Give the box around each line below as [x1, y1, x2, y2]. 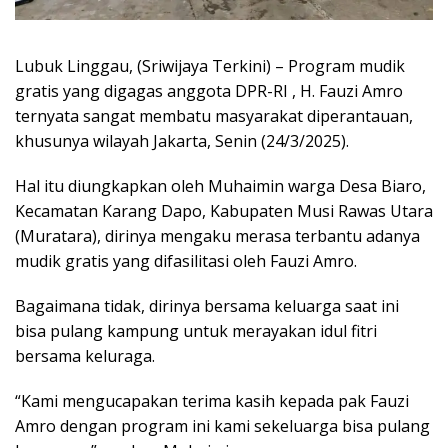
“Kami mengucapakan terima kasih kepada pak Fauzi [15, 389, 409, 412]
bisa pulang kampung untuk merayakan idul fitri [15, 319, 377, 342]
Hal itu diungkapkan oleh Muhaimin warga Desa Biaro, [15, 174, 426, 197]
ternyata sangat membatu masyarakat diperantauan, [15, 104, 413, 127]
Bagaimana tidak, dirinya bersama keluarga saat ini [15, 294, 399, 317]
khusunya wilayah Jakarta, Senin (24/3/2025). [15, 129, 349, 152]
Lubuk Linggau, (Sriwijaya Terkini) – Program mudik [15, 54, 405, 77]
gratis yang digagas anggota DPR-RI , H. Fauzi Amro [15, 79, 403, 102]
